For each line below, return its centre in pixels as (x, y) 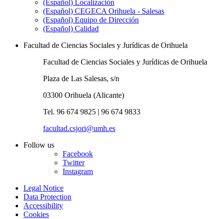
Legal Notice (44, 188)
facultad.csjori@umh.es (79, 128)
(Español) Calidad (71, 28)
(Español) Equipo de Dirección (91, 20)
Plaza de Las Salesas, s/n (81, 78)
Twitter (74, 162)
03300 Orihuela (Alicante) (84, 95)
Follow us (39, 145)
